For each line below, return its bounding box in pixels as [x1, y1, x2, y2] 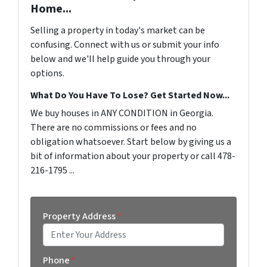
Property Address [43, 209, 116, 223]
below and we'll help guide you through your [30, 52, 210, 66]
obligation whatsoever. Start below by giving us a [30, 135, 231, 148]
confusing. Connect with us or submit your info [30, 38, 219, 51]
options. [30, 66, 64, 80]
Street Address [42, 245, 86, 256]
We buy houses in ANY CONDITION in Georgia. [30, 106, 213, 120]
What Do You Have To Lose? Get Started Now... [30, 88, 229, 102]
